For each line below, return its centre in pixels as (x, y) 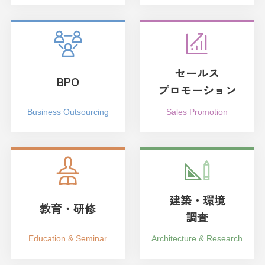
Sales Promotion (197, 112)
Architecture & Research (197, 239)
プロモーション (197, 90)
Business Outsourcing (68, 112)
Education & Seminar (68, 239)
